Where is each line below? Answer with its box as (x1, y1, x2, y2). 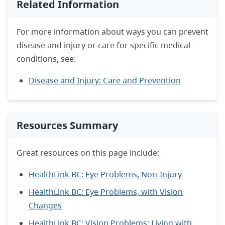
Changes (29, 199, 62, 211)
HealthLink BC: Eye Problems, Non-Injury (29, 168, 182, 180)
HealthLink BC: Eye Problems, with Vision (29, 186, 183, 197)
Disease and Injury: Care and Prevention (29, 74, 181, 86)
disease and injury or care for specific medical (17, 39, 190, 51)
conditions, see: (17, 53, 76, 64)
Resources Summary (17, 118, 118, 132)
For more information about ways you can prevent (17, 26, 208, 37)
